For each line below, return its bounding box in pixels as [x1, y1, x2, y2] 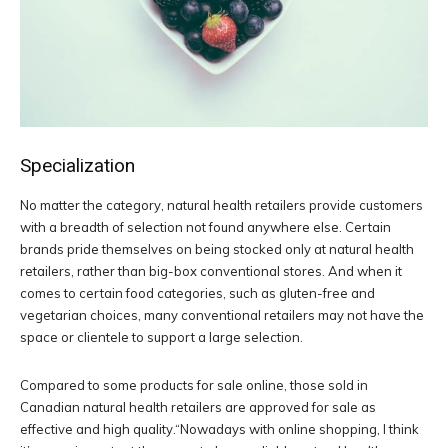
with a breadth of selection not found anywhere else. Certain [20, 219, 391, 236]
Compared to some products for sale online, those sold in [20, 377, 368, 394]
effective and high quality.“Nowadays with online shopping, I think [20, 421, 419, 438]
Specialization [20, 154, 135, 178]
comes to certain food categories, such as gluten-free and [20, 285, 375, 302]
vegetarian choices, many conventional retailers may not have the [20, 307, 424, 324]
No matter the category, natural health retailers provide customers [20, 197, 423, 214]
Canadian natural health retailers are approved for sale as [20, 399, 376, 416]
